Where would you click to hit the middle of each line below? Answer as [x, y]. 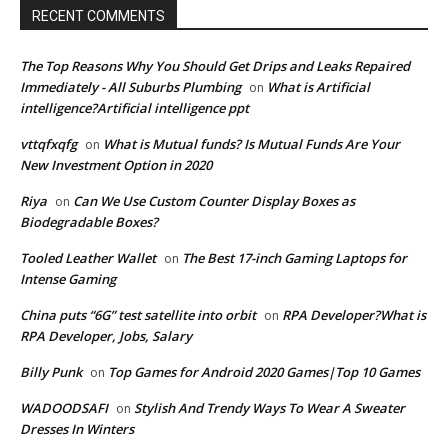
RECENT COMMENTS [98, 16]
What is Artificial [318, 87]
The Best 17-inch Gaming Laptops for [294, 258]
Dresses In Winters [77, 429]
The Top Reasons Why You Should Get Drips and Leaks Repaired [215, 66]
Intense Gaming [68, 279]
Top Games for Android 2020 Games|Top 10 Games [264, 372]
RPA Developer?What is [354, 315]
